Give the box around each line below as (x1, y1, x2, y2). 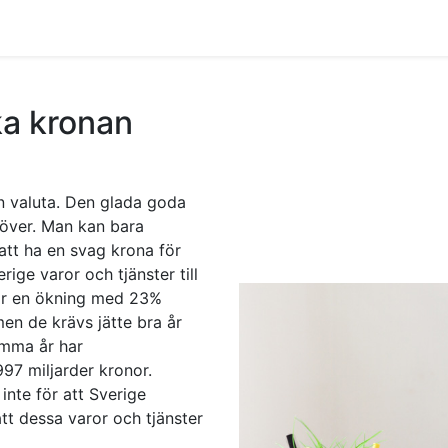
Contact (81, 18, 143, 38)
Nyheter (238, 18, 299, 38)
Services (158, 18, 223, 38)
